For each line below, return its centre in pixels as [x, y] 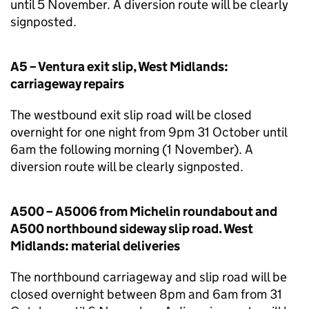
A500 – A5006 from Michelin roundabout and [144, 211]
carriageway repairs [67, 84]
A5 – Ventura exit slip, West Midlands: [119, 67]
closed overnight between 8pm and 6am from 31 [146, 294]
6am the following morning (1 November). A [132, 149]
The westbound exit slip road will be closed [131, 115]
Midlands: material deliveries [95, 246]
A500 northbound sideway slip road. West [132, 229]
